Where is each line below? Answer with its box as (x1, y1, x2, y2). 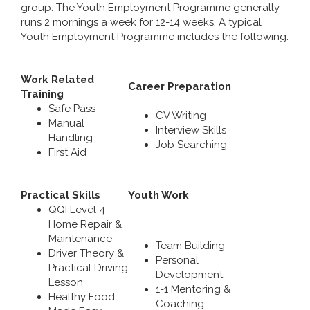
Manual (48, 116, 84, 129)
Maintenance (48, 232, 112, 245)
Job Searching (156, 138, 227, 151)
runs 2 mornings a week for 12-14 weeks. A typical (21, 15, 262, 28)
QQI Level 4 (48, 203, 105, 216)
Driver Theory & (48, 246, 124, 259)
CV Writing (156, 109, 206, 122)
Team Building (156, 239, 225, 252)
